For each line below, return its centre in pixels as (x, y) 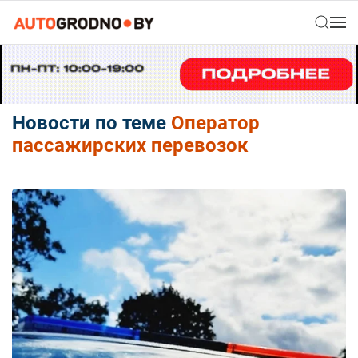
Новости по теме (89, 123)
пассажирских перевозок (130, 146)
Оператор (213, 123)
